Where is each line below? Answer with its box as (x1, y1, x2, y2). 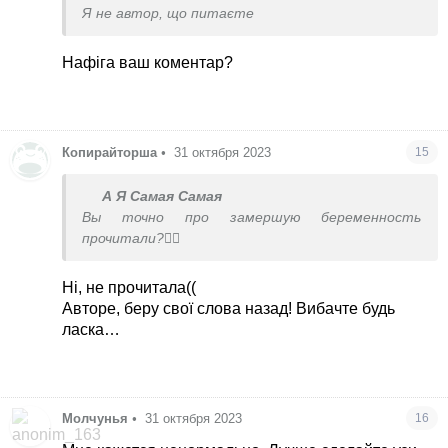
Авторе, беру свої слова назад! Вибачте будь (62, 299, 396, 317)
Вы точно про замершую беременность (82, 209, 422, 225)
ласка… (62, 320, 121, 338)
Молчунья (62, 411, 129, 427)
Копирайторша (62, 144, 158, 160)
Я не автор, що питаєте (82, 6, 255, 22)
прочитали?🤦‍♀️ (82, 230, 181, 246)
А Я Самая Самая (102, 188, 223, 204)
